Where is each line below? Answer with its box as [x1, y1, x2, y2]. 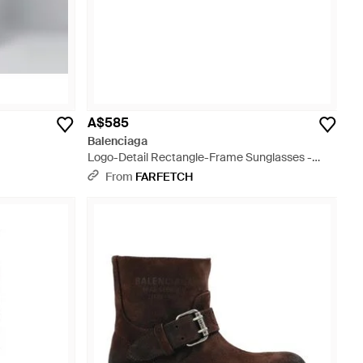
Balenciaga [88, 134, 147, 148]
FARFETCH [135, 169, 193, 184]
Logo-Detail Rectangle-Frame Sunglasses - [88, 150, 312, 164]
